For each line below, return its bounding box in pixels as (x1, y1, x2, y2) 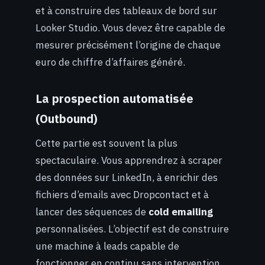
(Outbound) (35, 111, 98, 126)
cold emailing (148, 205, 213, 218)
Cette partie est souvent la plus (35, 136, 177, 150)
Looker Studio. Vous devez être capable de (35, 21, 225, 35)
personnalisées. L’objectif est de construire (35, 222, 229, 235)
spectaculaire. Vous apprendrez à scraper (35, 153, 222, 167)
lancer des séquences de (35, 205, 148, 218)
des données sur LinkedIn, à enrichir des (35, 170, 218, 184)
